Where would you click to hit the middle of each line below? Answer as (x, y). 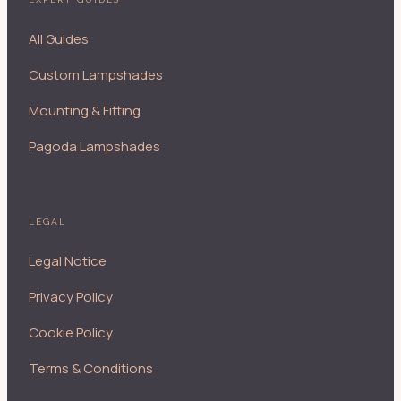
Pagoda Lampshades (94, 146)
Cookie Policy (71, 333)
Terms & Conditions (91, 369)
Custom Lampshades (96, 74)
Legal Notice (68, 261)
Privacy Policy (71, 297)
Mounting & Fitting (85, 110)
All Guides (59, 38)
